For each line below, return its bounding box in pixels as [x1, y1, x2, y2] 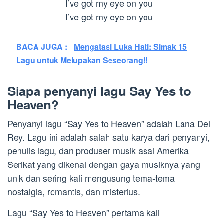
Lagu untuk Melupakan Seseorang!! [16, 54, 148, 66]
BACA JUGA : [16, 40, 69, 52]
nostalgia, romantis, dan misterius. [7, 184, 140, 198]
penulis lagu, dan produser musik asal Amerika [7, 144, 189, 157]
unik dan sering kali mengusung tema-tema [7, 171, 175, 184]
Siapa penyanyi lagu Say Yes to [7, 81, 191, 100]
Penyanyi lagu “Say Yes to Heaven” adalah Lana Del [7, 116, 210, 129]
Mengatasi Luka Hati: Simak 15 [74, 40, 187, 52]
